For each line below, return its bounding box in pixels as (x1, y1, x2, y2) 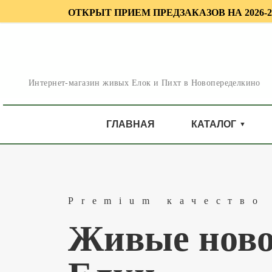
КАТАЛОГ (187, 130, 234, 141)
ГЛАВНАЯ (103, 130, 151, 141)
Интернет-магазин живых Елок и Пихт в (44, 78, 245, 87)
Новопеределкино (101, 91, 188, 100)
